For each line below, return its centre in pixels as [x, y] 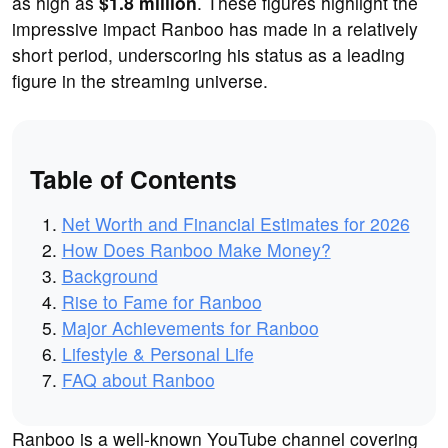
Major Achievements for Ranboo [190, 327]
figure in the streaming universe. [140, 81]
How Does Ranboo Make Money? [196, 249]
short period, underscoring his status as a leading [208, 55]
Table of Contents [133, 178]
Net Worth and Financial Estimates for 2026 [235, 223]
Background [109, 275]
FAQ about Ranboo [138, 379]
